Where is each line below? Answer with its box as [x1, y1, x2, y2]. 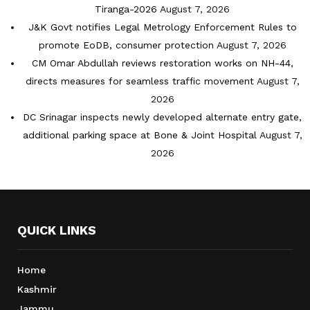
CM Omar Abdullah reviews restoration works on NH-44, [31, 57, 293, 69]
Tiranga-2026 [95, 3, 157, 15]
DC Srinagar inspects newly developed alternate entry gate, [23, 111, 302, 122]
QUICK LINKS [17, 222, 96, 237]
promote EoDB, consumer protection [38, 39, 214, 51]
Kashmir [17, 283, 57, 295]
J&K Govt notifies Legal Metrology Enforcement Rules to [28, 21, 297, 33]
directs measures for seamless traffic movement [25, 75, 254, 86]
